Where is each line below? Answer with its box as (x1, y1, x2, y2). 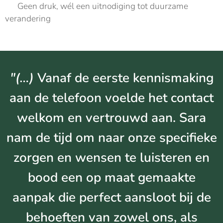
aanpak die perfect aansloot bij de (12, 188, 211, 206)
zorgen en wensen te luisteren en (13, 148, 210, 166)
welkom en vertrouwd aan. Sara (17, 109, 206, 126)
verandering (5, 12, 51, 24)
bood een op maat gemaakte (27, 168, 196, 186)
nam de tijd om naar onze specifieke (6, 128, 217, 146)
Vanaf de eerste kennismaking (37, 69, 214, 87)
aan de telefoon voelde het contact (9, 89, 214, 107)
